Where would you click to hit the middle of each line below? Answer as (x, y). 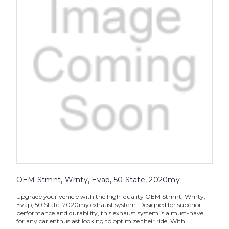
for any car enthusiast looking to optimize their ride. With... (103, 221)
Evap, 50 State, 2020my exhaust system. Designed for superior (109, 205)
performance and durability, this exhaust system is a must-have (110, 213)
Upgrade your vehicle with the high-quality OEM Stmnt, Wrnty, (111, 197)
